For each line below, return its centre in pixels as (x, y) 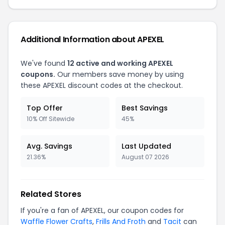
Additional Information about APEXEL (92, 39)
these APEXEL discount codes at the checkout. (102, 85)
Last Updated (146, 146)
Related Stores (51, 194)
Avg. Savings (49, 146)
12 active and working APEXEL (120, 63)
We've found (44, 63)
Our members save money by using (120, 74)
